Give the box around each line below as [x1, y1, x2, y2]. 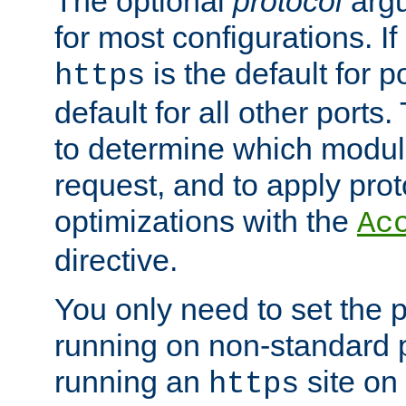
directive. [54, 242, 178, 277]
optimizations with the [54, 203, 357, 238]
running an [54, 363, 208, 399]
